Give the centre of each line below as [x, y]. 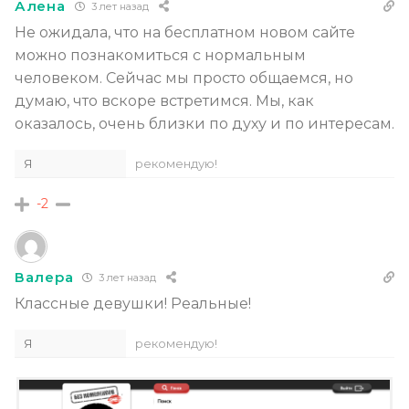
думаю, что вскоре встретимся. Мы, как [164, 100]
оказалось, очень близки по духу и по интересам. [204, 123]
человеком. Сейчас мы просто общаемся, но [184, 78]
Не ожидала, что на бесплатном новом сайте [185, 32]
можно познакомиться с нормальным [160, 55]
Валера [44, 278]
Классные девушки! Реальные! [133, 303]
